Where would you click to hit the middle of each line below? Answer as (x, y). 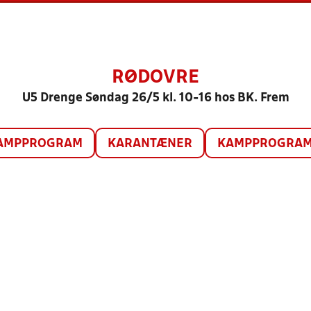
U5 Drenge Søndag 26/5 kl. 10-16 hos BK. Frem (155, 98)
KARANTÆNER (150, 144)
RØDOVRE (155, 78)
